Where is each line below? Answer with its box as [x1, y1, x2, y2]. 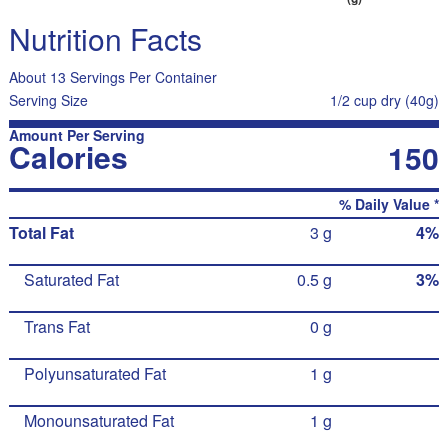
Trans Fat [23, 315, 90, 338]
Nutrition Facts [8, 17, 202, 60]
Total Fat [8, 221, 74, 244]
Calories [8, 135, 128, 178]
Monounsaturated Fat [23, 409, 174, 432]
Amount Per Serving [8, 125, 145, 145]
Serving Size [8, 90, 88, 110]
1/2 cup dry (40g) [330, 90, 440, 110]
